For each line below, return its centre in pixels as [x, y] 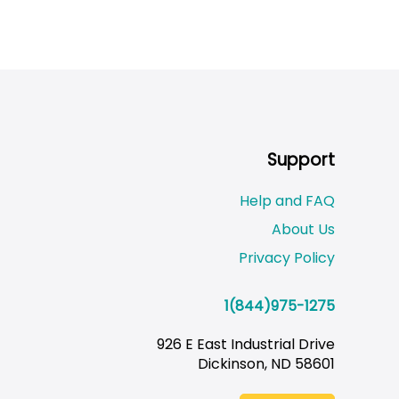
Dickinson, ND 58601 [266, 363]
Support [301, 160]
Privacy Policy [287, 257]
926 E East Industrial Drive [246, 344]
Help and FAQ [287, 200]
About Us [303, 229]
